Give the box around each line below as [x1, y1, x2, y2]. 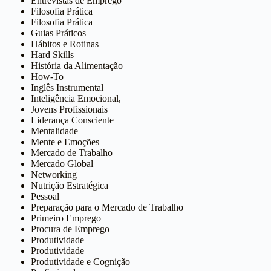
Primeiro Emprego [31, 212, 102, 223]
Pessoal [31, 191, 60, 201]
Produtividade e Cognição [31, 256, 131, 267]
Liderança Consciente [31, 114, 114, 125]
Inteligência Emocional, [31, 93, 122, 103]
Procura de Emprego [31, 223, 110, 234]
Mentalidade [31, 125, 79, 136]
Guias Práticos [31, 27, 87, 38]
